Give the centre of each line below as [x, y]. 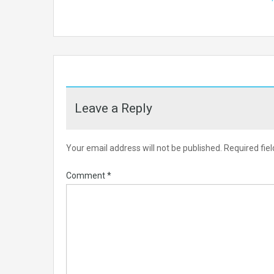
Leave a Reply [113, 109]
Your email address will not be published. [144, 148]
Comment [87, 176]
